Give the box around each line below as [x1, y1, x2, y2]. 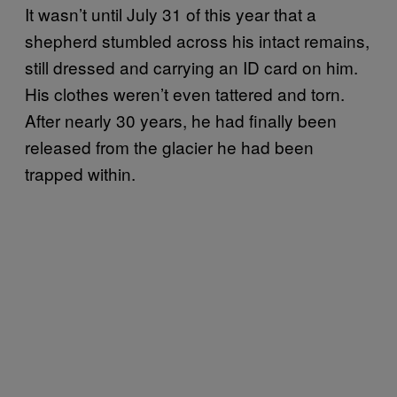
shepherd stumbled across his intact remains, [25, 27, 370, 52]
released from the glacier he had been [25, 134, 314, 159]
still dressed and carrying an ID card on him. [25, 54, 358, 79]
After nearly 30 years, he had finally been [25, 107, 337, 132]
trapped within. [25, 160, 136, 185]
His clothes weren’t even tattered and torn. [25, 81, 345, 105]
